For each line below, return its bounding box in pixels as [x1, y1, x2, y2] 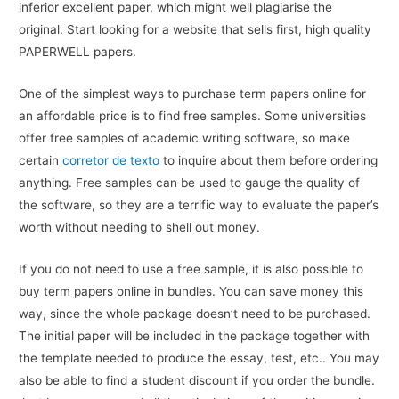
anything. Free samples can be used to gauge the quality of [19, 175, 361, 191]
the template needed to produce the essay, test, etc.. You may [19, 350, 380, 365]
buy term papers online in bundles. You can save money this [19, 283, 364, 298]
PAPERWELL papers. [19, 45, 137, 60]
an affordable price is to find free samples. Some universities [19, 109, 367, 124]
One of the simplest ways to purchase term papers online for [19, 86, 367, 102]
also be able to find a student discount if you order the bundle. [19, 372, 376, 387]
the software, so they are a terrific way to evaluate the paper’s [19, 198, 379, 213]
